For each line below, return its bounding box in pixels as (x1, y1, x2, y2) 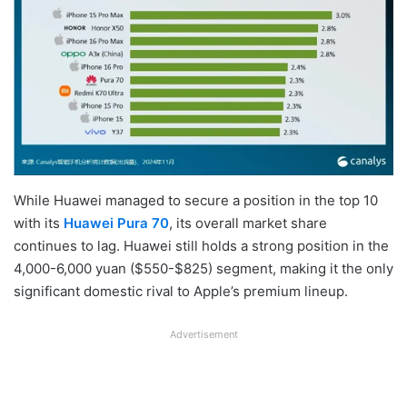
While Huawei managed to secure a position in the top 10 (14, 191, 378, 209)
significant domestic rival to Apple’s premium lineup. (14, 282, 348, 300)
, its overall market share (169, 213, 327, 232)
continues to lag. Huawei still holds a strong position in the (14, 236, 389, 254)
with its (14, 213, 64, 232)
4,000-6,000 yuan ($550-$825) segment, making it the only (14, 259, 393, 277)
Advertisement (169, 327, 238, 341)
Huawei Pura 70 (64, 213, 169, 232)
